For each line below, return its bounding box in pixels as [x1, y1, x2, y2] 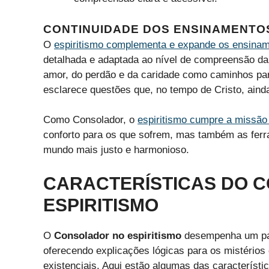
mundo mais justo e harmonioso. [43, 144, 189, 156]
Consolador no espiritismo [54, 229, 181, 241]
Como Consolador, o [43, 114, 138, 126]
